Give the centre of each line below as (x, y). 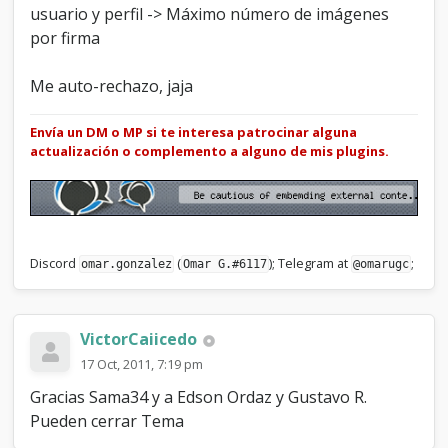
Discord (55, 263)
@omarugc (381, 264)
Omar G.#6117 (225, 264)
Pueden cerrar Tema (107, 421)
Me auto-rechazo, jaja (112, 86)
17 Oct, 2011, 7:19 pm (142, 364)
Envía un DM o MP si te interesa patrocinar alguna (194, 132)
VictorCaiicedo (139, 339)
